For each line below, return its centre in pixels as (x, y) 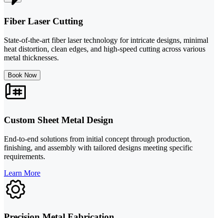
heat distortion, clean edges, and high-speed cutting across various (105, 49)
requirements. (25, 156)
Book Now (22, 75)
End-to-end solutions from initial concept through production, (98, 139)
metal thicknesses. (31, 58)
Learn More (22, 173)
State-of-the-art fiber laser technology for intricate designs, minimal (106, 40)
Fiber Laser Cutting (44, 21)
